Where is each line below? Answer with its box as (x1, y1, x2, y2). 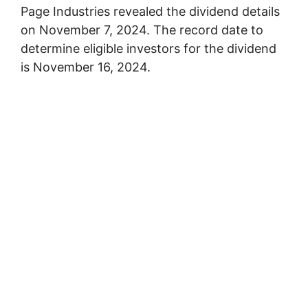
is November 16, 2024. (21, 59, 151, 74)
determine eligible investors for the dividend (21, 41, 276, 56)
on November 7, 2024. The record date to (21, 22, 263, 37)
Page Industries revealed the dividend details (21, 3, 280, 19)
